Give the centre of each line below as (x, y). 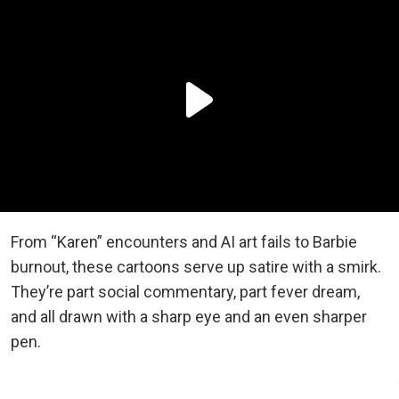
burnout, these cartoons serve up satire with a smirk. (196, 267)
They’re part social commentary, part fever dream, (185, 292)
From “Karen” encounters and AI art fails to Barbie (184, 242)
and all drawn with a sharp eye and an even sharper (189, 317)
